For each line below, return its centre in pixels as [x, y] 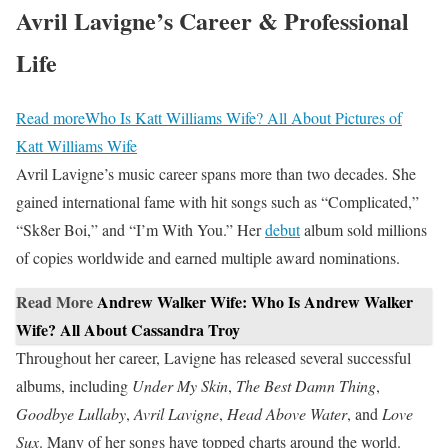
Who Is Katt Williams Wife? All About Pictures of [243, 117]
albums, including [74, 385]
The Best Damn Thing [306, 385]
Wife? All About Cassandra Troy [128, 329]
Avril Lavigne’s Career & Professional [212, 20]
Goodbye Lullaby [71, 413]
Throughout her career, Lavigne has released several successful [213, 357]
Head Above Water [287, 413]
